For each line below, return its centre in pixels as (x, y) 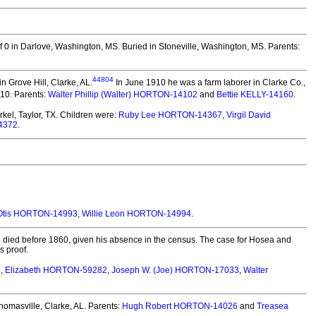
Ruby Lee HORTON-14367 (170, 115)
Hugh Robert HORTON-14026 (180, 306)
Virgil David (249, 115)
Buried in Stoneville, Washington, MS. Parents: (210, 47)
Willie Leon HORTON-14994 (136, 214)
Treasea (273, 306)
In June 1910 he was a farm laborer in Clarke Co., (209, 83)
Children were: (88, 115)
